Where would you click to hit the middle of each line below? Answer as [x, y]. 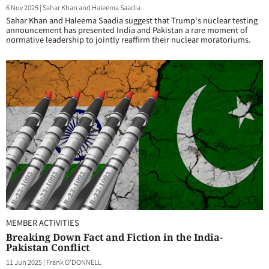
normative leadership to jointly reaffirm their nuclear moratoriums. [128, 39]
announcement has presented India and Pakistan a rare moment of [127, 30]
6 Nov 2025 [22, 7]
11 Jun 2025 [24, 262]
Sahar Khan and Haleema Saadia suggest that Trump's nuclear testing [132, 20]
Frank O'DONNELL [74, 262]
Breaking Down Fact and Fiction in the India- [114, 237]
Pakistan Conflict [48, 247]
